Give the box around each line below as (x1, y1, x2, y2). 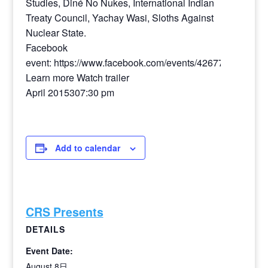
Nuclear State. (25, 26, 86, 39)
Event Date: (25, 245, 73, 257)
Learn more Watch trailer (25, 71, 129, 84)
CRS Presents (25, 203, 103, 220)
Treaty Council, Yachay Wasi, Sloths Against (25, 11, 214, 25)
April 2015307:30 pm (25, 86, 114, 99)
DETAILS (25, 223, 65, 235)
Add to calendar (54, 142, 120, 154)
